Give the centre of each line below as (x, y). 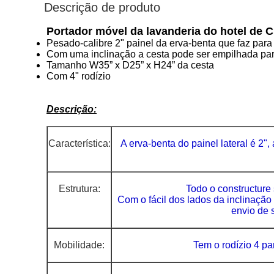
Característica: (79, 143)
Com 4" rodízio (79, 76)
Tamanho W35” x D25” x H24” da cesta (130, 65)
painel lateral (219, 143)
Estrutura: (79, 189)
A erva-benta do (154, 143)
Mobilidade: (79, 245)
